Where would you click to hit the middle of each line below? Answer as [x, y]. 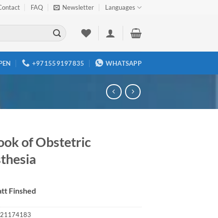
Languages [120, 7]
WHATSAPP [123, 63]
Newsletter [78, 7]
